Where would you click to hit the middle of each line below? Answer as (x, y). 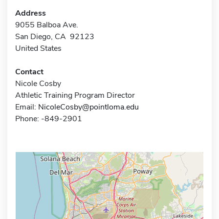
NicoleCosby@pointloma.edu (88, 107)
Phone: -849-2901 (49, 119)
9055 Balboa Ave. (47, 25)
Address (31, 13)
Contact (29, 72)
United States (38, 48)
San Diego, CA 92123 (55, 36)
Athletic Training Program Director (75, 95)
